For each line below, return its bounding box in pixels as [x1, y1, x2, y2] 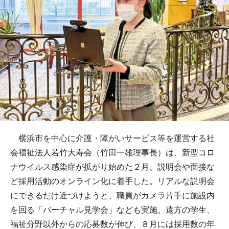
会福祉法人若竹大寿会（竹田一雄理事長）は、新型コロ [10, 148, 215, 157]
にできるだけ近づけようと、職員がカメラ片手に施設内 [10, 191, 215, 200]
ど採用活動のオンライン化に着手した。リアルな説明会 [10, 177, 215, 186]
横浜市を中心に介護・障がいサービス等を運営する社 [10, 134, 215, 143]
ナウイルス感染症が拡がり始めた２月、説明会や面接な [10, 163, 215, 171]
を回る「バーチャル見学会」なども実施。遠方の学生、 [10, 205, 215, 214]
